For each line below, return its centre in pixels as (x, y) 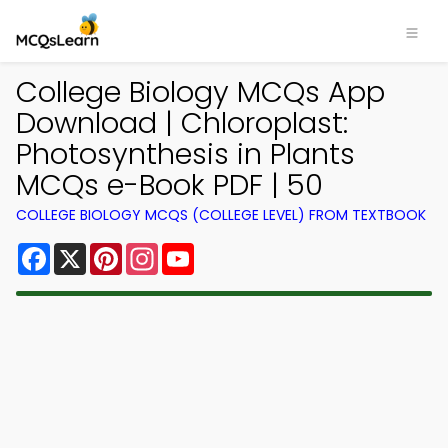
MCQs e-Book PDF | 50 (169, 185)
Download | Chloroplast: (182, 123)
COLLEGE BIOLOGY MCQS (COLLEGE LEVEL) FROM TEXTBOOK (221, 215)
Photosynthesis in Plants (185, 154)
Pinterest (158, 250)
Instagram (199, 250)
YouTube (228, 250)
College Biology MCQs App (200, 92)
